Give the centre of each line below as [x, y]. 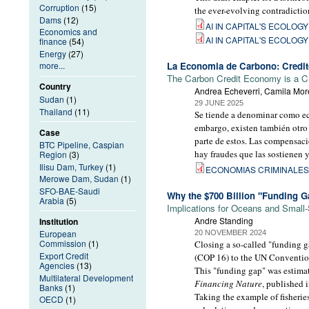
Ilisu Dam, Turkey [71, 166]
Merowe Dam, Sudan [79, 179]
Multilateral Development [86, 277]
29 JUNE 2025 [219, 102]
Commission [63, 243]
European [58, 234]
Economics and [68, 32]
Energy [53, 53]
